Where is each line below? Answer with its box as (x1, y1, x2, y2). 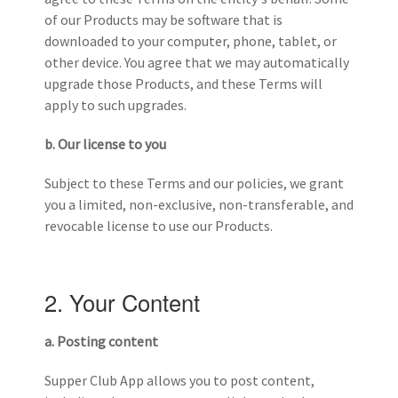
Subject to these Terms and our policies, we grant (44, 173, 344, 192)
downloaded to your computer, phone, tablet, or (44, 31, 337, 50)
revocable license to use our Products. (44, 216, 273, 235)
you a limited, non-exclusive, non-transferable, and (44, 195, 354, 213)
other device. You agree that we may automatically (44, 52, 349, 71)
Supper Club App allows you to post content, (44, 370, 314, 389)
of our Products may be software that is (44, 10, 283, 28)
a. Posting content (44, 331, 158, 350)
